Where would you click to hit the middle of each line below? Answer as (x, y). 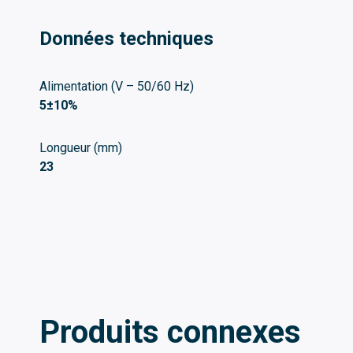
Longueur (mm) (81, 147)
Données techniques (126, 38)
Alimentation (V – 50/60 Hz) (117, 86)
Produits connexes (170, 332)
